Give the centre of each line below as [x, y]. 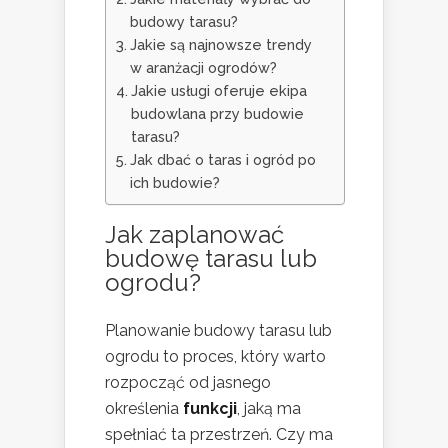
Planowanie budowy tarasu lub [218, 330]
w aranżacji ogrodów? [203, 67]
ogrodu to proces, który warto [215, 356]
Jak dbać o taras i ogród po [222, 159]
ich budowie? [174, 182]
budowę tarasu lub [211, 258]
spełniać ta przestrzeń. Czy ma [219, 434]
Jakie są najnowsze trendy [220, 44]
